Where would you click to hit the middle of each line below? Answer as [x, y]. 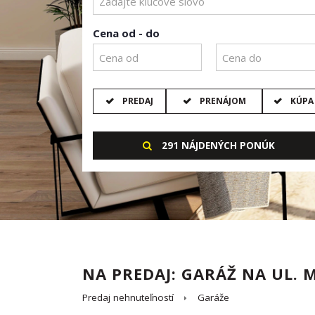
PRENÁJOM [223, 101]
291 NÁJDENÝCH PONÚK [218, 146]
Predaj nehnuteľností [128, 297]
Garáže [213, 297]
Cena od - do [126, 33]
